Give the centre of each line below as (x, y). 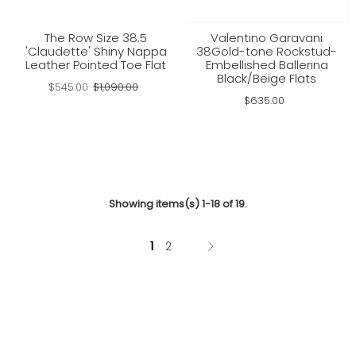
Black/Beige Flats (267, 78)
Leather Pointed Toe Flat (96, 64)
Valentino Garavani (267, 37)
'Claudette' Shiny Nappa (96, 51)
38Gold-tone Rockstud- (267, 51)
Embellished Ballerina (267, 64)
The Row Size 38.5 (96, 37)
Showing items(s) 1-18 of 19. (178, 203)
